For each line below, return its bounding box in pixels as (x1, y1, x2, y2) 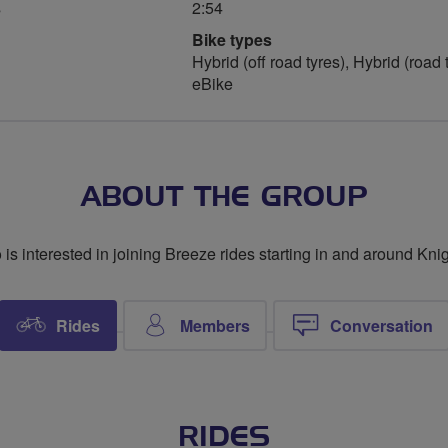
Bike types (192, 28, 272, 51)
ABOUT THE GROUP (80, 184, 368, 212)
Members (179, 314, 250, 337)
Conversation (329, 314, 433, 337)
